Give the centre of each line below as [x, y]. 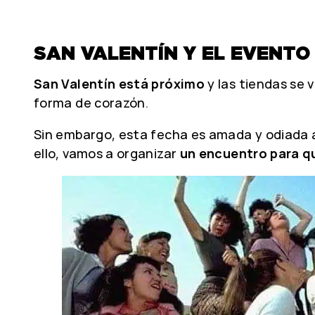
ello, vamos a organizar [107, 153]
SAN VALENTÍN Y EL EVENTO [172, 53]
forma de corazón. [91, 103]
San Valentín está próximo [119, 84]
